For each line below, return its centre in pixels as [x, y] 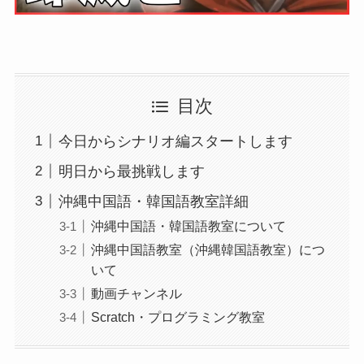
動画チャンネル [136, 293]
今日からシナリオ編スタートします [175, 141]
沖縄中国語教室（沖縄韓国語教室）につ [208, 249]
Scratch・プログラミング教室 [178, 317]
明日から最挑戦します [131, 171]
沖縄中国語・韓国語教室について [188, 225]
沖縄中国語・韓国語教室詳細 [153, 201]
